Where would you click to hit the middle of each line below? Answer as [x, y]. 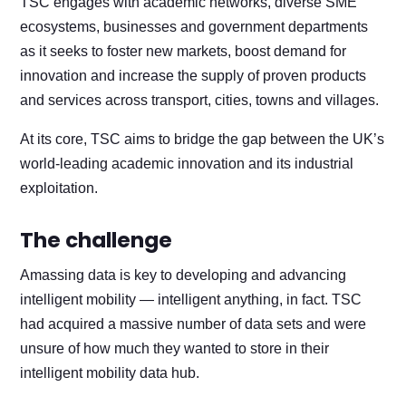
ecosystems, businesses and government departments [194, 26]
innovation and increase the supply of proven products [193, 75]
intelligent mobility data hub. [110, 372]
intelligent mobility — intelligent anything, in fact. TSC [191, 299]
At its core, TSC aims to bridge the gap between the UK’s [203, 139]
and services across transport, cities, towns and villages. [200, 100]
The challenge [97, 240]
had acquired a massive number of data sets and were [193, 324]
